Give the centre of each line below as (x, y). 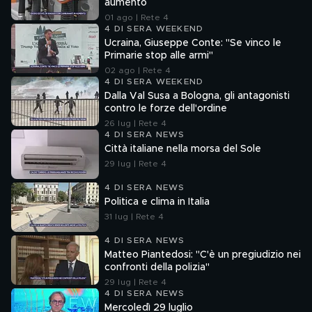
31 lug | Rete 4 (134, 217)
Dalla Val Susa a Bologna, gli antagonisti (197, 96)
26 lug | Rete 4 (135, 123)
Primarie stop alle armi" (159, 56)
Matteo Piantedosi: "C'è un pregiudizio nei (203, 255)
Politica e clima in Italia (157, 202)
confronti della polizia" (157, 267)
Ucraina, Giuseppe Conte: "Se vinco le (193, 43)
